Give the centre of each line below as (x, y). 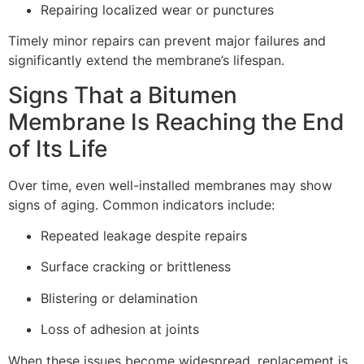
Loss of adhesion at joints (120, 329)
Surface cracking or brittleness (136, 267)
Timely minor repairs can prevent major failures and (167, 41)
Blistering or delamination (119, 298)
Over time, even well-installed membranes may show (170, 185)
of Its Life (58, 148)
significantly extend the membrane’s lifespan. (146, 61)
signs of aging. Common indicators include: (141, 204)
